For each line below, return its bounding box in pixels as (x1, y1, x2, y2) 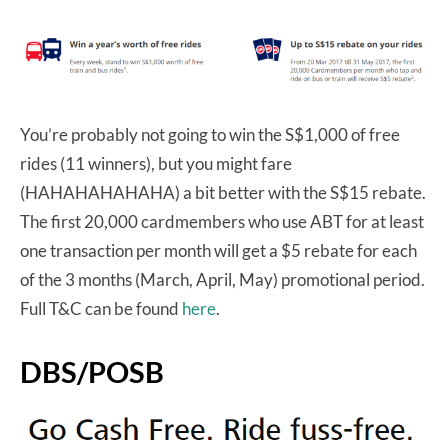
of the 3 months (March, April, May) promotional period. (20, 269, 425, 291)
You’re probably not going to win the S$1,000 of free (20, 124, 400, 146)
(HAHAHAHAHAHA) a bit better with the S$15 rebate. (20, 182, 426, 204)
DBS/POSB (20, 354, 164, 390)
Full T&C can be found (20, 298, 182, 320)
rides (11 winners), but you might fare (20, 153, 292, 175)
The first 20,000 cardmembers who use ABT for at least (20, 211, 424, 233)
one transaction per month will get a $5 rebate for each (20, 240, 417, 262)
